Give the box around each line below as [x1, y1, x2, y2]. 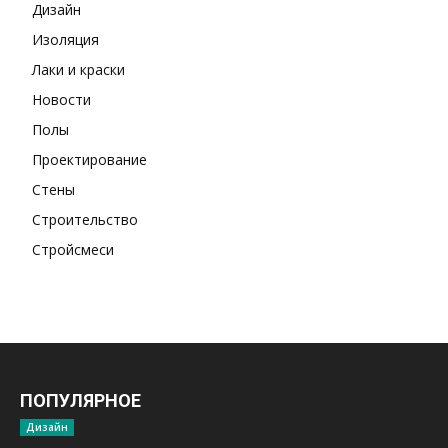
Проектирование [32, 150, 147, 170]
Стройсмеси [32, 240, 114, 260]
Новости [32, 90, 91, 110]
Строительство [32, 210, 138, 230]
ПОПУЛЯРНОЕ [20, 390, 141, 412]
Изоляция [32, 30, 99, 50]
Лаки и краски [32, 60, 125, 80]
